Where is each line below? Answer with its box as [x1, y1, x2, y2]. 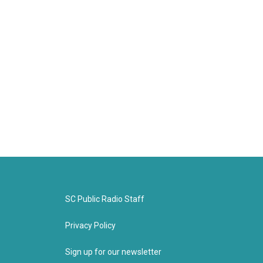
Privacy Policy [65, 221, 116, 230]
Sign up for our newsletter [65, 247, 161, 257]
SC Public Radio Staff [65, 194, 144, 204]
